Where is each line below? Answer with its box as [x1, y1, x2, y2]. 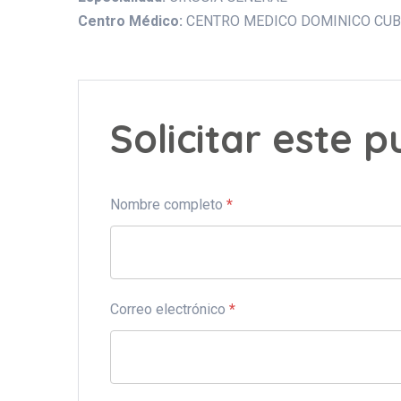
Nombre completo [110, 196, 226, 213]
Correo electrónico [110, 301, 229, 318]
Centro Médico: [78, 13, 186, 30]
